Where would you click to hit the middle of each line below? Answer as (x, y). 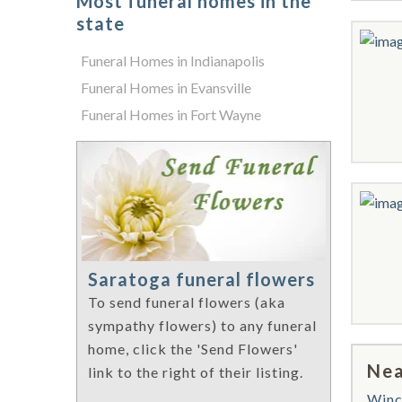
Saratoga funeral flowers (201, 280)
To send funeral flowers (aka (187, 302)
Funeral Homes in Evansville (166, 87)
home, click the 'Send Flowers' (193, 349)
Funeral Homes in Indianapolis (173, 61)
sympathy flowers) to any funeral (202, 326)
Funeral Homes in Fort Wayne (171, 114)
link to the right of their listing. (196, 372)
